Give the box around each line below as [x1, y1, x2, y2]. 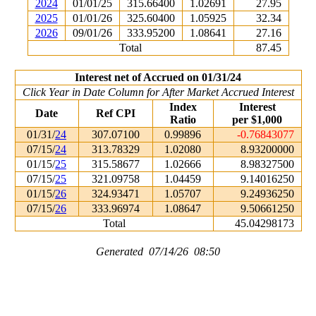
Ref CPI [95, 107, 135, 119]
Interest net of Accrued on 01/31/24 [75, 71, 241, 83]
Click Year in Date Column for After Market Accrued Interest [22, 86, 294, 98]
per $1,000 [232, 114, 282, 126]
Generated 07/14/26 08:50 [96, 245, 220, 257]
